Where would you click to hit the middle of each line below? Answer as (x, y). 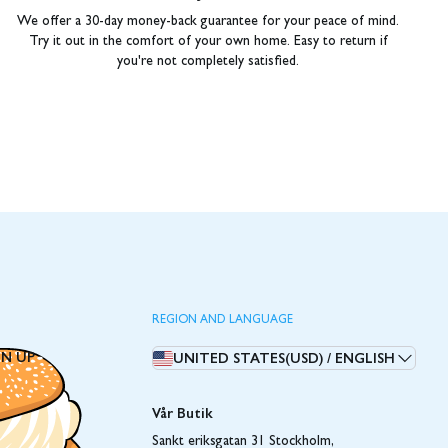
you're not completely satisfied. (208, 62)
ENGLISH (365, 357)
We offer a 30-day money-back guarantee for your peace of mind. (208, 22)
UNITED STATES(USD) (248, 357)
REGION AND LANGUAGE (222, 321)
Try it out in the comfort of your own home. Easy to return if (208, 42)
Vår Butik (182, 412)
